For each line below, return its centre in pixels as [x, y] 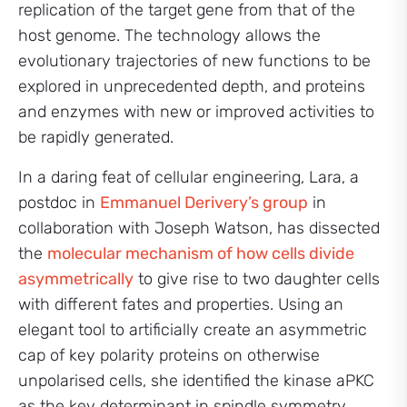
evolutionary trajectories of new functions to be [194, 61]
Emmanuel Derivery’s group [204, 203]
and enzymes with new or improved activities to [196, 112]
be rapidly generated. [96, 137]
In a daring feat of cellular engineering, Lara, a [189, 177]
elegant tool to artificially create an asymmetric [193, 330]
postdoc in [59, 203]
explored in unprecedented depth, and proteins [192, 86]
